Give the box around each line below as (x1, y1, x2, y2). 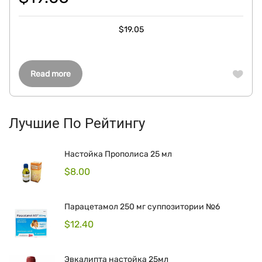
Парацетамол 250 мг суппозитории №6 (64, 202, 220, 212)
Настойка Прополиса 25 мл (64, 149, 172, 159)
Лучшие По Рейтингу (9, 115, 145, 132)
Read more (30, 69, 71, 79)
